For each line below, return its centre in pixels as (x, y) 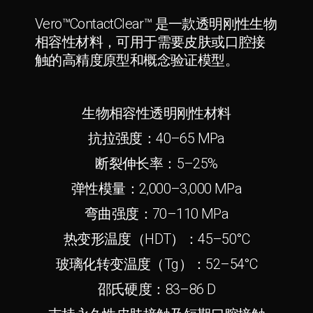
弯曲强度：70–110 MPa (156, 209)
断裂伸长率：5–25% (156, 159)
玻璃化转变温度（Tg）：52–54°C (156, 260)
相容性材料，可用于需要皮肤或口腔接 (150, 37)
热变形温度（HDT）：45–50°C (156, 234)
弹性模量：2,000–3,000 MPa (156, 184)
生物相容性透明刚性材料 (156, 109)
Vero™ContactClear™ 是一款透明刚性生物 (156, 19)
